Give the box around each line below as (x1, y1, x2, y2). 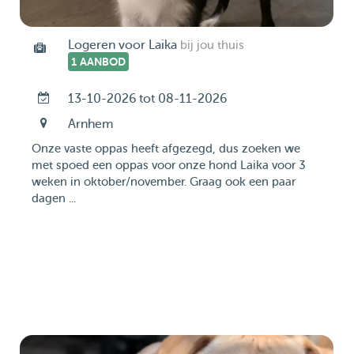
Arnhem (67, 117, 113, 131)
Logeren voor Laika (67, 38, 177, 52)
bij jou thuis (179, 39, 244, 52)
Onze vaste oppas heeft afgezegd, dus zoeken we (32, 142, 300, 156)
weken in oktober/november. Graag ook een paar (32, 175, 296, 189)
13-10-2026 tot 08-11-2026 (67, 92, 227, 106)
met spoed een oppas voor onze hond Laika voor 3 (32, 159, 305, 172)
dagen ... (32, 192, 76, 205)
